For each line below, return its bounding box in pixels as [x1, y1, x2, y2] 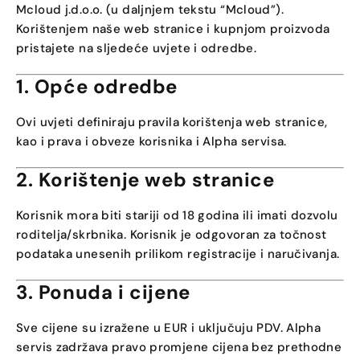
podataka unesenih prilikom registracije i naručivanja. [16, 246, 340, 262]
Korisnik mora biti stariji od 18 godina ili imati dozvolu [16, 207, 338, 223]
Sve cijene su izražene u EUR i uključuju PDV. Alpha [16, 320, 321, 336]
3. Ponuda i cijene [16, 280, 190, 305]
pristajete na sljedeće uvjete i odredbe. [16, 40, 256, 56]
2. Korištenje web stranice [16, 167, 275, 192]
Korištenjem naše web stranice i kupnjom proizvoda [16, 21, 330, 37]
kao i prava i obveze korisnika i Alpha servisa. [16, 133, 287, 149]
